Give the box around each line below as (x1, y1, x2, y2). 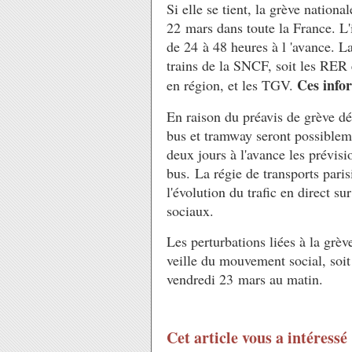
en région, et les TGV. (167, 75, 297, 94)
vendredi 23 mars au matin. (167, 269, 323, 288)
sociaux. (167, 201, 214, 220)
